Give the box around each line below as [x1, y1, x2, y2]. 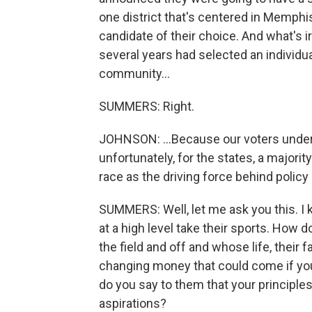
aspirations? [99, 296, 166, 311]
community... [99, 66, 170, 81]
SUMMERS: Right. [99, 99, 194, 114]
